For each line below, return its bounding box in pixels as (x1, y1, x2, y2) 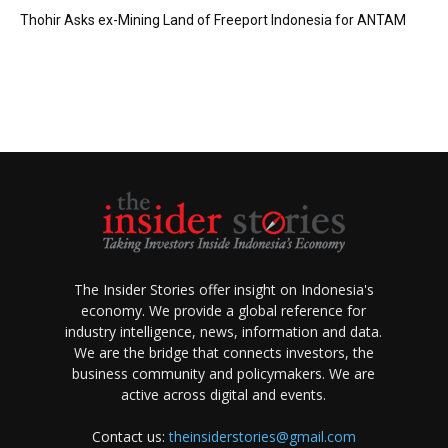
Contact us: (91, 427, 169, 446)
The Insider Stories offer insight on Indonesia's (73, 280, 374, 299)
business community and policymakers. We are (72, 364, 376, 383)
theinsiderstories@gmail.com (168, 427, 356, 446)
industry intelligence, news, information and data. (65, 322, 383, 341)
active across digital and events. (121, 385, 327, 404)
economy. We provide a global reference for (81, 301, 367, 320)
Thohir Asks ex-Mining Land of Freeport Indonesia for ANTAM (20, 12, 406, 28)
